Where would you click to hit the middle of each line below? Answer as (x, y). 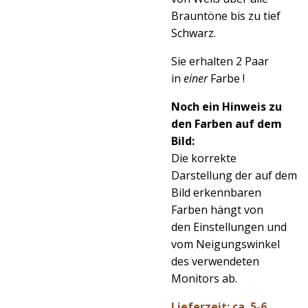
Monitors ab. (204, 278)
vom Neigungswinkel (225, 244)
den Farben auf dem (227, 124)
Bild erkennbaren (216, 192)
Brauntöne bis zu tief (226, 16)
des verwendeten (215, 261)
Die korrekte (204, 158)
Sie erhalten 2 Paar (220, 61)
